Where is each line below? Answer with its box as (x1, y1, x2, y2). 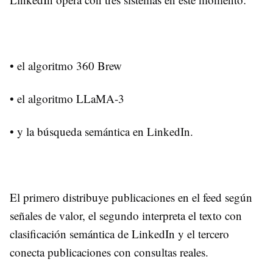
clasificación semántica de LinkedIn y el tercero (10, 225, 229, 241)
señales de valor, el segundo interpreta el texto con (10, 207, 242, 223)
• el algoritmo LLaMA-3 (10, 90, 128, 106)
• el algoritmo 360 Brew (10, 57, 122, 73)
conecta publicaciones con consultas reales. (10, 244, 208, 260)
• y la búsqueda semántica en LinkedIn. (10, 123, 197, 139)
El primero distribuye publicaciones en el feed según (10, 189, 252, 205)
